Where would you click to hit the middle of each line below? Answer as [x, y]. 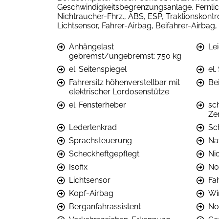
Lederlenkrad [93, 128]
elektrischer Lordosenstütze [119, 92]
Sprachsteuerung [100, 141]
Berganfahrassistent [105, 207]
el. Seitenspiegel [98, 69]
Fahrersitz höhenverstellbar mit [124, 83]
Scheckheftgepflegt [104, 154]
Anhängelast [91, 47]
